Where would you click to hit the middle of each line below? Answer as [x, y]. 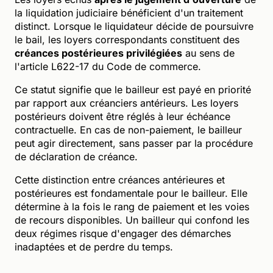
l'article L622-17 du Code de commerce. [108, 66]
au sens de [208, 53]
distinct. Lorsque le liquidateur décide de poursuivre [134, 26]
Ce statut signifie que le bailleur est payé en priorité [133, 89]
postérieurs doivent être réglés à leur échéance [122, 116]
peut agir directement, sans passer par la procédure [134, 143]
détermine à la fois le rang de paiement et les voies [132, 206]
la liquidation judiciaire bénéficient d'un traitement [129, 12]
